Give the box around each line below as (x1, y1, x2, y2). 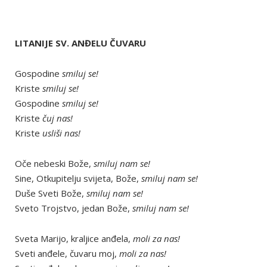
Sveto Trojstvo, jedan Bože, (15, 202, 132, 214)
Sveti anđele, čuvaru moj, (15, 247, 119, 259)
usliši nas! (42, 127, 80, 139)
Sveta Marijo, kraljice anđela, (15, 232, 131, 244)
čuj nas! (42, 112, 73, 124)
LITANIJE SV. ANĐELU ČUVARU (15, 37, 146, 49)
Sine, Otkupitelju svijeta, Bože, (15, 172, 141, 184)
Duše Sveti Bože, (15, 187, 86, 199)
